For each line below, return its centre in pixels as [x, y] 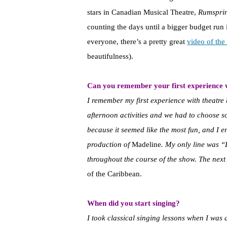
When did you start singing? [134, 203]
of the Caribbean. [115, 174]
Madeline [146, 145]
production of [109, 145]
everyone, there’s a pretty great [137, 42]
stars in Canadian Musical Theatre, [143, 12]
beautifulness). [110, 56]
